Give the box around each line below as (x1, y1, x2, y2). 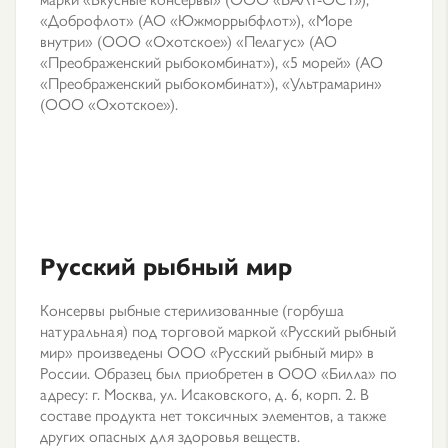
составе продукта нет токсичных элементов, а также (40, 403, 386, 426)
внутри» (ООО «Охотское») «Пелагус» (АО (40, 29, 337, 52)
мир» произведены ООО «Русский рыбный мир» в (40, 340, 374, 363)
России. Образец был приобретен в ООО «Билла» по (40, 361, 397, 384)
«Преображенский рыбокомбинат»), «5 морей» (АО (40, 50, 383, 73)
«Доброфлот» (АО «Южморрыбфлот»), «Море (40, 8, 352, 31)
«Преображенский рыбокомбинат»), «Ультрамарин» (40, 71, 382, 94)
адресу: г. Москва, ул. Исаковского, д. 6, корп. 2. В (40, 382, 369, 405)
